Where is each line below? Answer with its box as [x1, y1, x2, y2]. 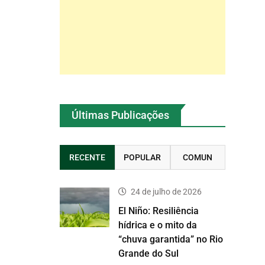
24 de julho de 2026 [131, 187, 202, 196]
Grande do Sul [118, 248, 179, 259]
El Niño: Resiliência [118, 205, 199, 216]
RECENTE [69, 153, 106, 162]
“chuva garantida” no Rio [118, 234, 223, 245]
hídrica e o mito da [118, 219, 197, 231]
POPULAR [124, 153, 161, 162]
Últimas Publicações [72, 109, 169, 121]
